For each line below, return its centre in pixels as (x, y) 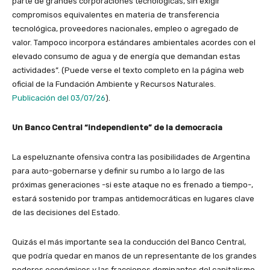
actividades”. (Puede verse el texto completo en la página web (128, 70)
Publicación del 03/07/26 (59, 98)
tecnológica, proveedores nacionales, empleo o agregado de (125, 28)
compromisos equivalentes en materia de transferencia (116, 14)
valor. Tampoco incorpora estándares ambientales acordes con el (134, 42)
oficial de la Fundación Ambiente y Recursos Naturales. (114, 84)
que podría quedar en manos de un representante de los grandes (134, 256)
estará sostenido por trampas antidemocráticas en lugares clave (133, 198)
